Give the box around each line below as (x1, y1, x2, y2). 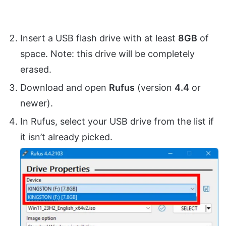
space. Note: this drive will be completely (20, 48, 195, 59)
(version (135, 82, 175, 93)
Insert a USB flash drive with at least (20, 33, 178, 43)
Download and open (20, 82, 109, 93)
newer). (20, 98, 53, 108)
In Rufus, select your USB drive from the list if (20, 116, 214, 127)
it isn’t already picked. (20, 132, 112, 142)
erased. (20, 64, 51, 75)
